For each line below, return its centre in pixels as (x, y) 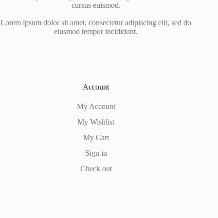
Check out (96, 169)
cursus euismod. (96, 5)
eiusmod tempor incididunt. (96, 32)
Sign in (96, 153)
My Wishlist (96, 122)
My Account (96, 107)
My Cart (96, 138)
